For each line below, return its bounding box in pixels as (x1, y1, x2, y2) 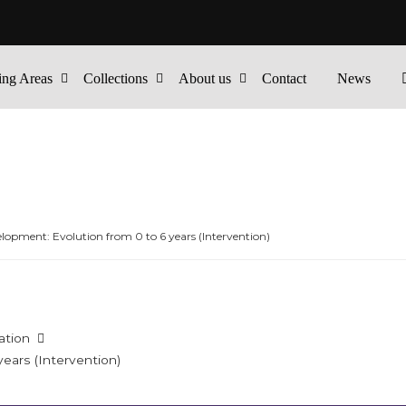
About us (179, 71, 232, 86)
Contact (262, 71, 307, 86)
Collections (83, 71, 149, 86)
